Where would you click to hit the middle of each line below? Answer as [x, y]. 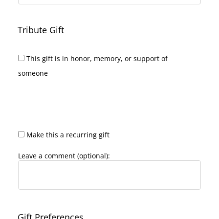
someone [33, 73]
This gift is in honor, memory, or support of [97, 59]
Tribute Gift [41, 30]
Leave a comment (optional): [64, 156]
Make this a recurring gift [68, 135]
